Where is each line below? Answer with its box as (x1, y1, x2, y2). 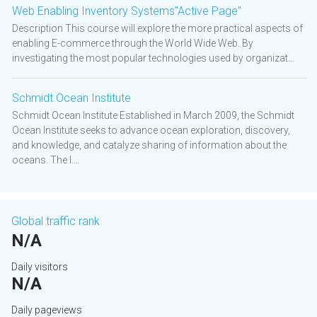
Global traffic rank (11, 214, 100, 229)
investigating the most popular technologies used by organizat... (12, 52, 294, 64)
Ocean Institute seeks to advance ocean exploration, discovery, (12, 125, 290, 137)
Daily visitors (11, 261, 68, 273)
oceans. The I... (12, 154, 78, 166)
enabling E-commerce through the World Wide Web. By (12, 38, 253, 50)
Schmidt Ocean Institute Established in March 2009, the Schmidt (12, 110, 294, 122)
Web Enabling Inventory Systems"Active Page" (12, 4, 241, 18)
